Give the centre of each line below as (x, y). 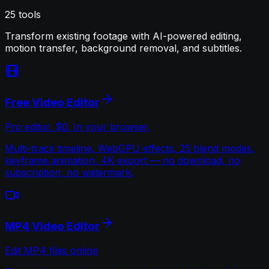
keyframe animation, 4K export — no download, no (122, 160)
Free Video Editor (52, 102)
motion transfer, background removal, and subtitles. (123, 48)
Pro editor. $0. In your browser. (77, 126)
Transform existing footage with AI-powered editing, (123, 36)
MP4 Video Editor (52, 226)
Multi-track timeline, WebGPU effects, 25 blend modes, (130, 148)
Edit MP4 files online (51, 250)
